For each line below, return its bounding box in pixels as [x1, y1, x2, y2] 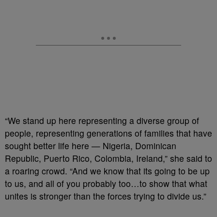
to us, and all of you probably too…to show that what [5, 177, 207, 190]
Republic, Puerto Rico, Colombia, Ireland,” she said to [5, 152, 212, 165]
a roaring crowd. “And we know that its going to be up [5, 165, 210, 177]
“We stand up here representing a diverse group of [5, 114, 199, 127]
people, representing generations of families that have [5, 127, 212, 139]
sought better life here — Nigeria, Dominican [5, 139, 176, 152]
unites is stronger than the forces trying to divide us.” [5, 190, 206, 202]
